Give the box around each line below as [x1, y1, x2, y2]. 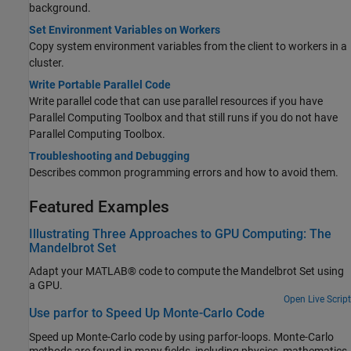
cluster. [29, 56, 64, 69]
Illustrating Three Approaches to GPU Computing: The [29, 226, 331, 241]
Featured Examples [29, 197, 169, 216]
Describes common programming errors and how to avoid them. [29, 165, 338, 179]
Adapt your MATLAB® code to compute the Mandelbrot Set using [29, 265, 344, 278]
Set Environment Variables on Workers [29, 23, 220, 36]
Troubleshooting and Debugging [29, 149, 190, 162]
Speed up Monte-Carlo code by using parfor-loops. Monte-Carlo [29, 330, 334, 343]
